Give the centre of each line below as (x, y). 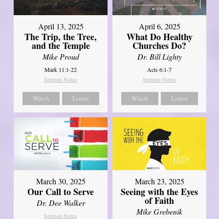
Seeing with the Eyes (160, 191)
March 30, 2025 (61, 181)
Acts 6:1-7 (160, 69)
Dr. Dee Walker (61, 202)
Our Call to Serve (61, 191)
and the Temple (61, 45)
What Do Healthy (159, 36)
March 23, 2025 (159, 181)
